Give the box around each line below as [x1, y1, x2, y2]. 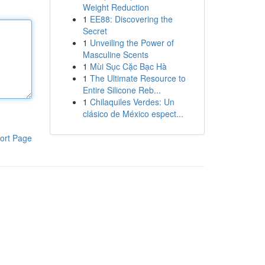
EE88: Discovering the [89, 13, 173, 25]
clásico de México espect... [82, 108, 183, 119]
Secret [82, 25, 107, 37]
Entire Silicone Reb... [82, 84, 161, 96]
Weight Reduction [82, 1, 149, 13]
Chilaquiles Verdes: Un [89, 96, 174, 108]
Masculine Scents [82, 49, 148, 60]
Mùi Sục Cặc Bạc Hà [89, 60, 167, 72]
